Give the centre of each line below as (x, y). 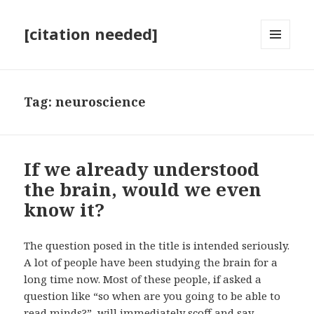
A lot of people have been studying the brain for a (151, 262)
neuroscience (101, 102)
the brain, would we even (143, 190)
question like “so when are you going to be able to (152, 296)
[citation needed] (91, 34)
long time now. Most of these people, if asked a (143, 279)
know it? (64, 210)
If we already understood (142, 169)
